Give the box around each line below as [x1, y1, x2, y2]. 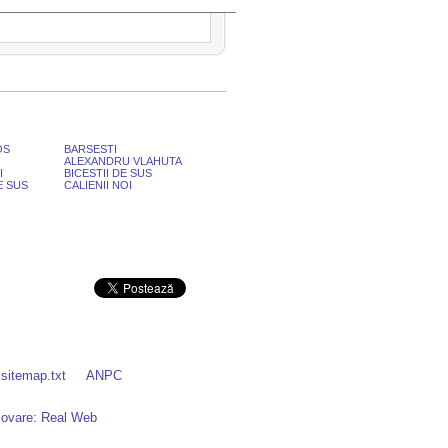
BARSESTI [64, 143, 117, 155]
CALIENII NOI [64, 179, 132, 191]
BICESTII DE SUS [64, 167, 152, 179]
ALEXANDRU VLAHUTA [64, 155, 182, 167]
